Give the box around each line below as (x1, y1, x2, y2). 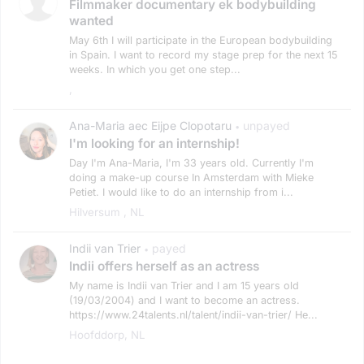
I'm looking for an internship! (69, 135, 240, 151)
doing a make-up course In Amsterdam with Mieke (69, 171, 314, 184)
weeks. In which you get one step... (69, 63, 240, 76)
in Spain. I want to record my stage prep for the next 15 (69, 48, 337, 61)
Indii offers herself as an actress (69, 258, 259, 274)
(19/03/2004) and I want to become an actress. (69, 293, 300, 306)
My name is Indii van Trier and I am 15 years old (69, 279, 299, 292)
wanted (69, 12, 114, 28)
